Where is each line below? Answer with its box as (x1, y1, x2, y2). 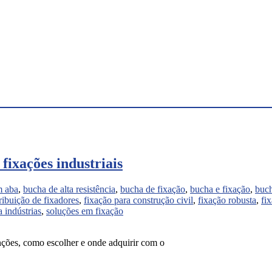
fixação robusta (198, 194, 256, 205)
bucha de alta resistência (23, 183, 115, 194)
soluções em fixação (46, 205, 123, 216)
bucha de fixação (120, 183, 185, 194)
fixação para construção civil (84, 194, 193, 205)
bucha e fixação (190, 183, 250, 194)
